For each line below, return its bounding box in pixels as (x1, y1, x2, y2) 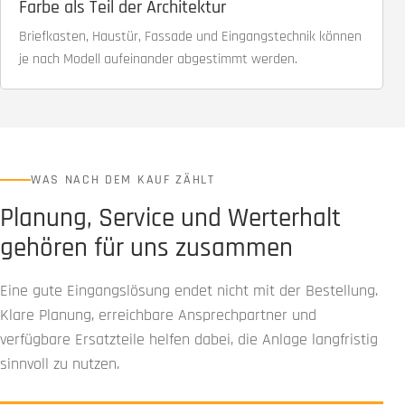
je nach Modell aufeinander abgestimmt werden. (19, 49, 297, 69)
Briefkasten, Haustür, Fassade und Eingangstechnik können (19, 26, 362, 46)
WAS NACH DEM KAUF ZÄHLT (31, 171, 215, 188)
